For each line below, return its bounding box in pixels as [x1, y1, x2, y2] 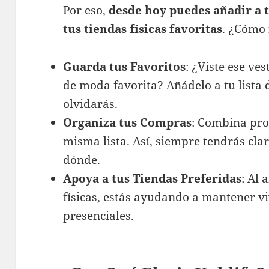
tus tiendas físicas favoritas [63, 20, 223, 37]
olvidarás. [63, 95, 118, 112]
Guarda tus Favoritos [63, 58, 186, 74]
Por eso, [63, 2, 109, 18]
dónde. [63, 151, 101, 168]
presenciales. [63, 207, 134, 223]
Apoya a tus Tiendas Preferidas [63, 170, 242, 186]
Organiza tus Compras [63, 114, 192, 130]
